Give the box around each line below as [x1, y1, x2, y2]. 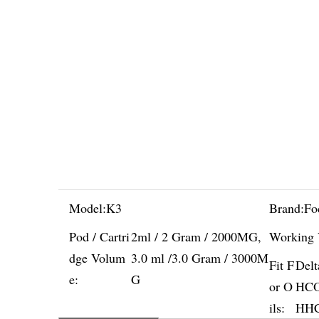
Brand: [268, 199, 304, 216]
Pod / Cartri [69, 228, 130, 245]
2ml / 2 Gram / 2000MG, [130, 228, 261, 245]
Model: [69, 199, 106, 216]
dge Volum [69, 249, 125, 266]
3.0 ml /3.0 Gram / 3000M [130, 249, 268, 266]
